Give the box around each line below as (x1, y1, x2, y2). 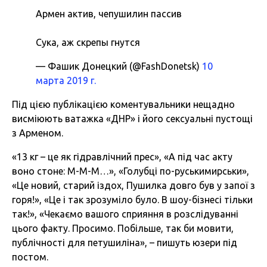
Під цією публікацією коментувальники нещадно (12, 99, 235, 110)
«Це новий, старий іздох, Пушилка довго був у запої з (12, 180, 255, 191)
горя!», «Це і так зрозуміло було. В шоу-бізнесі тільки (12, 194, 253, 206)
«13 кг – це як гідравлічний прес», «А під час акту (12, 151, 232, 163)
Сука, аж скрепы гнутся (36, 37, 140, 48)
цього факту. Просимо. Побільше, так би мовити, (12, 223, 234, 234)
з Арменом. (12, 128, 63, 139)
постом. (12, 252, 48, 263)
